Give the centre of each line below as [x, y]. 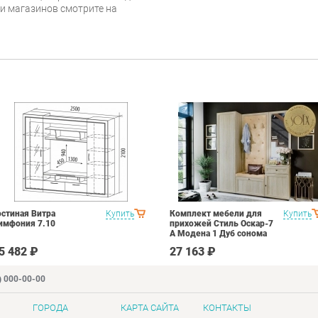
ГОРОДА [51, 308]
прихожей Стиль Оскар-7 [221, 224]
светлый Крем [199, 244]
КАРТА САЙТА [149, 308]
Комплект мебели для [216, 214]
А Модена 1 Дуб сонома [218, 234]
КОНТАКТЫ [227, 308]
